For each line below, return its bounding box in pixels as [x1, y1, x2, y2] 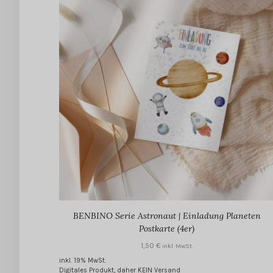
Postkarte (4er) [139, 223, 195, 235]
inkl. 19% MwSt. [59, 257, 106, 265]
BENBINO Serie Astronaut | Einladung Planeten [73, 210, 261, 222]
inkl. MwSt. [161, 243, 193, 250]
